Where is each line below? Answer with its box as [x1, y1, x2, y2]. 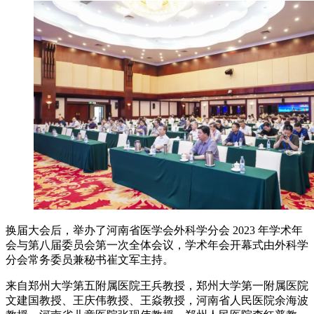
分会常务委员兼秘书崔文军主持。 [6, 254, 174, 266]
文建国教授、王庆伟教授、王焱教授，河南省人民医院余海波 [6, 294, 308, 307]
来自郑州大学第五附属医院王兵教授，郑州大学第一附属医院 [6, 280, 308, 292]
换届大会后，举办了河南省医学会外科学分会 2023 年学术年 [6, 224, 303, 237]
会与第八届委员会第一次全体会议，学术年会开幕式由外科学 [6, 239, 308, 252]
